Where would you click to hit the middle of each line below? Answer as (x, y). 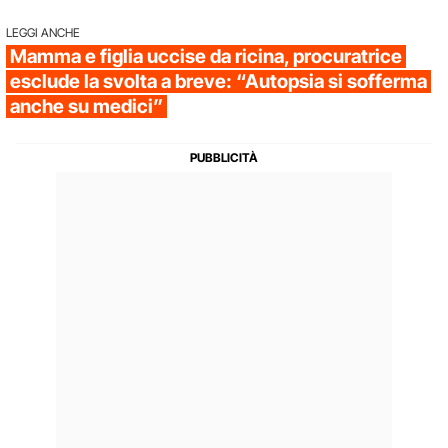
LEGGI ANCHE (43, 32)
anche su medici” (86, 106)
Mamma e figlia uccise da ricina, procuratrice (206, 56)
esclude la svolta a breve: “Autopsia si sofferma (218, 81)
